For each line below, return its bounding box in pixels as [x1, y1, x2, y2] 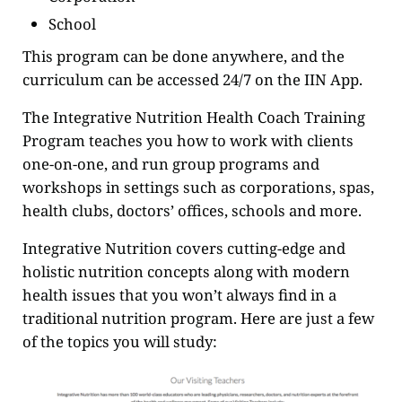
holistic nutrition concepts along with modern [22, 260, 350, 282]
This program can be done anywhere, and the [22, 45, 345, 66]
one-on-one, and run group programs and [22, 153, 319, 174]
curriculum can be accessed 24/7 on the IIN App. [22, 68, 363, 90]
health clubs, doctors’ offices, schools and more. [22, 199, 362, 221]
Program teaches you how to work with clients [22, 129, 354, 151]
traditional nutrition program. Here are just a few [22, 307, 374, 328]
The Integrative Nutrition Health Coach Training [22, 106, 365, 127]
